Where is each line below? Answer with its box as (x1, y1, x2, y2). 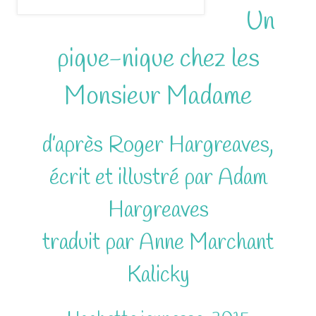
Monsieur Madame (64, 79, 252, 114)
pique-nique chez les (56, 42, 260, 76)
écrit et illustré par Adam (49, 163, 267, 193)
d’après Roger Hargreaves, (42, 130, 274, 160)
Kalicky (126, 260, 190, 290)
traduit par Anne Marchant (42, 228, 274, 257)
